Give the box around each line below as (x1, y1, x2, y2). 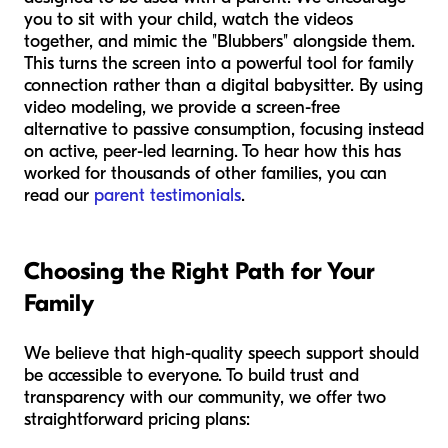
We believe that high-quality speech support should (24, 342, 419, 364)
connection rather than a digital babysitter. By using (24, 74, 423, 96)
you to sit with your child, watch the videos (24, 8, 353, 30)
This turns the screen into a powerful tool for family (24, 52, 414, 74)
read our (24, 184, 94, 206)
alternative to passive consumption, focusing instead (24, 118, 424, 140)
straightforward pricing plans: (24, 408, 250, 430)
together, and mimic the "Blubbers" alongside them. (24, 30, 415, 52)
